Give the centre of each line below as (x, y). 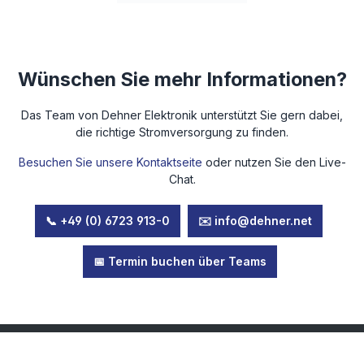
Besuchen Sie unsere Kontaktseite (110, 162)
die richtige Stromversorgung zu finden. (182, 132)
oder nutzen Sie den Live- (274, 162)
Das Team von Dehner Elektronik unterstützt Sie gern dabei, (182, 115)
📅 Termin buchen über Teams (180, 262)
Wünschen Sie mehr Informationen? (182, 80)
